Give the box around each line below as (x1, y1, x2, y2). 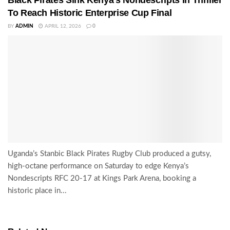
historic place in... (8, 186, 67, 195)
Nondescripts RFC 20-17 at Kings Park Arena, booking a (8, 174, 196, 182)
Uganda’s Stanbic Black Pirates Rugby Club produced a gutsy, (8, 149, 211, 158)
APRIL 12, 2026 (43, 23, 81, 29)
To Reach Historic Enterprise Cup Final (8, 7, 172, 18)
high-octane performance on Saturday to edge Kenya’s (8, 162, 189, 170)
